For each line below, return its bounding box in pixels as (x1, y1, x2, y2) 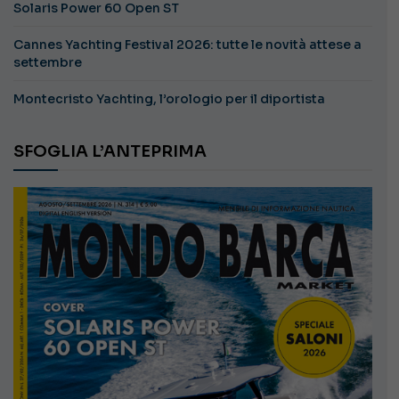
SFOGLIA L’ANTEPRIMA (24, 142, 207, 162)
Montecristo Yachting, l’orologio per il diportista (13, 91, 325, 108)
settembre (13, 54, 82, 71)
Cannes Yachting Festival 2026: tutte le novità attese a (13, 37, 362, 53)
